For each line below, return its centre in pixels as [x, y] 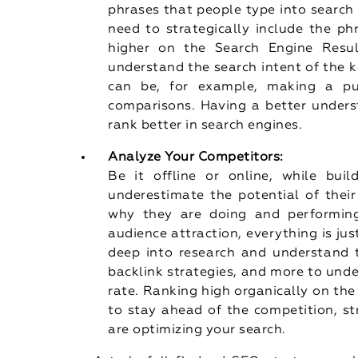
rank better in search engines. [205, 125]
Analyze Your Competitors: [196, 157]
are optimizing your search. [197, 330]
